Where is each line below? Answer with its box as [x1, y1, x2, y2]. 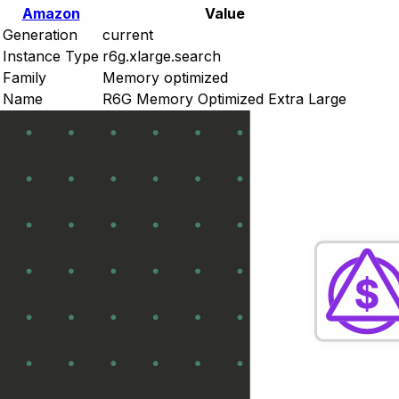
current [102, 25, 153, 44]
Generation [3, 25, 77, 44]
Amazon [21, 4, 80, 22]
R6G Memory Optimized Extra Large [102, 89, 346, 108]
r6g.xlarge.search [102, 46, 221, 65]
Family [3, 68, 46, 86]
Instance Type [3, 46, 99, 65]
